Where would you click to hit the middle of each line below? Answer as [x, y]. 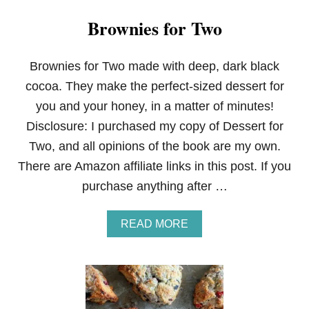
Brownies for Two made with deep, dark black [154, 66]
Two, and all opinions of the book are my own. [154, 146]
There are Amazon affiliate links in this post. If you [154, 166]
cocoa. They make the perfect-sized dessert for [154, 86]
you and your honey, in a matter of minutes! [154, 106]
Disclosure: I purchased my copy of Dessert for [154, 126]
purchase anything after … [154, 186]
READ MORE [154, 224]
